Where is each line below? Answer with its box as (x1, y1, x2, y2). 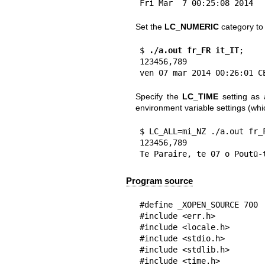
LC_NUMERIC (164, 21, 219, 31)
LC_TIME (182, 91, 219, 101)
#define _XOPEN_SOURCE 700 (139, 200, 258, 210)
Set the (135, 21, 164, 31)
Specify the (135, 91, 183, 101)
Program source (125, 176, 193, 186)
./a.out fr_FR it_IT (144, 45, 239, 55)
